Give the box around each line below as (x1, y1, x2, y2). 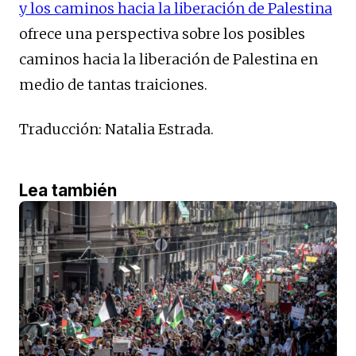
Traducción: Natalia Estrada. (19, 120, 214, 139)
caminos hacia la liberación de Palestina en (19, 50, 318, 69)
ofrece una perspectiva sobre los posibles (19, 25, 305, 44)
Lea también (19, 180, 117, 201)
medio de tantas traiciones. (19, 75, 207, 95)
